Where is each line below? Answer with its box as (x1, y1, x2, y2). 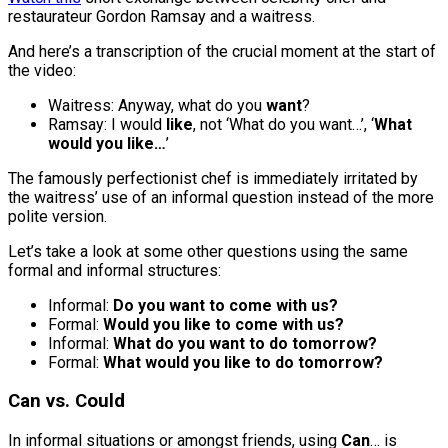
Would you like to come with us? (103, 314, 344, 334)
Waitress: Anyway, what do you (48, 95, 266, 115)
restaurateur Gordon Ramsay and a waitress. (8, 6, 315, 26)
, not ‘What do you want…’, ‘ (193, 114, 374, 134)
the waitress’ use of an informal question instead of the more (8, 187, 434, 207)
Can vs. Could (8, 390, 125, 413)
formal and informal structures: (8, 260, 221, 280)
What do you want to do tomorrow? (113, 333, 377, 353)
